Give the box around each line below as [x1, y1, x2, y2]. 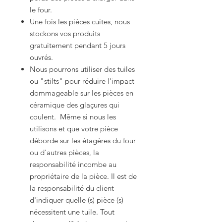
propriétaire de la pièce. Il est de [30, 171, 137, 181]
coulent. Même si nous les [30, 112, 116, 121]
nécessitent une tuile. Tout [30, 207, 114, 217]
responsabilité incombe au [30, 160, 116, 169]
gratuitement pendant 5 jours [30, 41, 125, 50]
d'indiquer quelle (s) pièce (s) [30, 195, 123, 205]
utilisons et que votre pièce [30, 124, 118, 133]
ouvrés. [30, 53, 53, 62]
